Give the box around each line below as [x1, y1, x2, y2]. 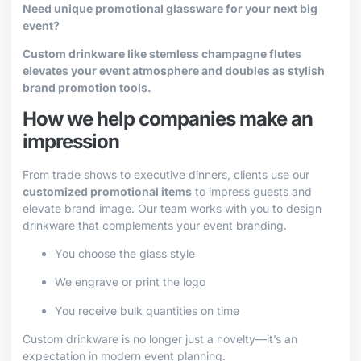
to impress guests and [192, 184, 312, 198]
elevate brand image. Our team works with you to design [23, 201, 322, 215]
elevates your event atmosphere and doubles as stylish [23, 64, 325, 78]
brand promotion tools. [23, 81, 151, 95]
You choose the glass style [55, 247, 195, 261]
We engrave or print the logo [55, 275, 205, 289]
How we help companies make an [23, 106, 313, 131]
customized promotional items [23, 184, 192, 198]
